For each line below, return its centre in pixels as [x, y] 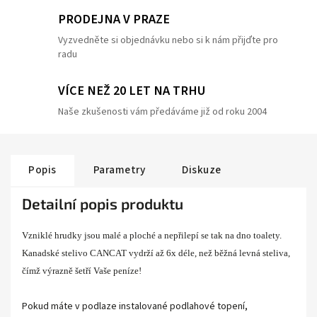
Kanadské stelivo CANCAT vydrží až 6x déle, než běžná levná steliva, [156, 253]
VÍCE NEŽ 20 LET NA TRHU [132, 90]
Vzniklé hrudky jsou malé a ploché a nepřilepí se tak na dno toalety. [152, 235]
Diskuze [202, 170]
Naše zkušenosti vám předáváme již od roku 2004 [162, 111]
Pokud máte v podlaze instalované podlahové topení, [135, 306]
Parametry [119, 170]
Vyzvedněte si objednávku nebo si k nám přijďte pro [168, 40]
